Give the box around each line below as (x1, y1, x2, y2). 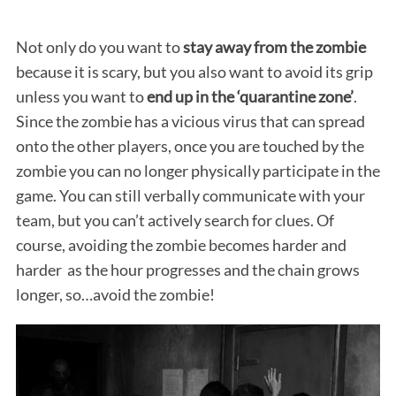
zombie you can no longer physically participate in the (15, 160, 380, 180)
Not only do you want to (15, 36, 183, 57)
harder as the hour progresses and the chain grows (15, 259, 360, 279)
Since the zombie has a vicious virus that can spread (15, 110, 365, 131)
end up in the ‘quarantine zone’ (146, 86, 354, 106)
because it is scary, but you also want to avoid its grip (15, 61, 373, 81)
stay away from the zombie (182, 36, 366, 57)
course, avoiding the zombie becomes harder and (15, 234, 346, 255)
